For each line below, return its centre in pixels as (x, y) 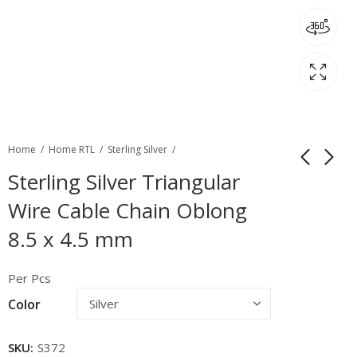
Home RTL (72, 149)
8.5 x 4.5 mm (71, 239)
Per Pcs (29, 278)
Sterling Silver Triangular (124, 181)
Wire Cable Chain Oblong (127, 210)
